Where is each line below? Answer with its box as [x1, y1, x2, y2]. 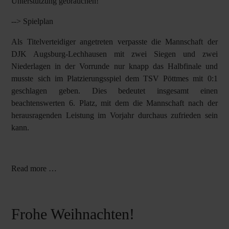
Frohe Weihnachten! [11, 205, 135, 222]
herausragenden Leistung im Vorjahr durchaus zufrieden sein [11, 111, 218, 120]
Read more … [11, 164, 57, 173]
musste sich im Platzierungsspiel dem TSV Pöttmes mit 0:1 [11, 74, 218, 83]
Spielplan [23, 17, 54, 26]
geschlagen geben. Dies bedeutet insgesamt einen [11, 86, 218, 95]
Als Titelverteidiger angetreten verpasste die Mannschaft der [11, 37, 218, 46]
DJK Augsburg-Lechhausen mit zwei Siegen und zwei [11, 50, 218, 58]
